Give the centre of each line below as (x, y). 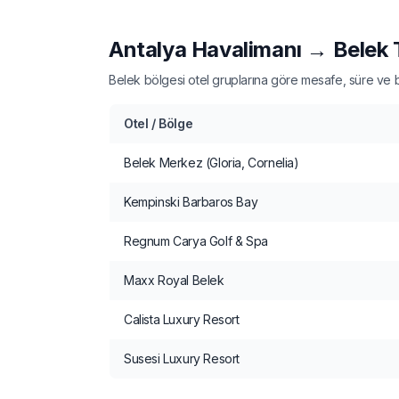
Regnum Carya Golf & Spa (196, 240)
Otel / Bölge (159, 123)
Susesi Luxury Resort (182, 358)
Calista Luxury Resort (182, 319)
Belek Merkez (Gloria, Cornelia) (212, 162)
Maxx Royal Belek (174, 280)
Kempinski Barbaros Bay (191, 201)
